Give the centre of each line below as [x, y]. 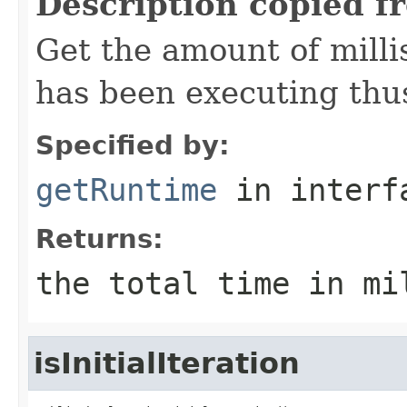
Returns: [99, 238]
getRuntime [126, 189]
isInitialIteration [167, 363]
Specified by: [133, 145]
